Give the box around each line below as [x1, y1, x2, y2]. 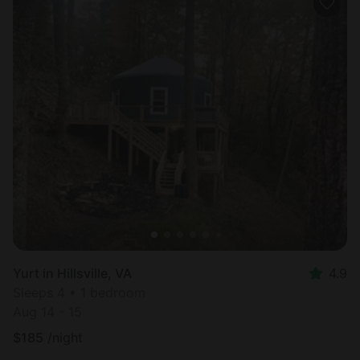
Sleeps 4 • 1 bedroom [13, 284, 145, 301]
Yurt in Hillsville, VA [13, 265, 132, 282]
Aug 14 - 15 [13, 304, 82, 321]
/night [47, 329, 83, 346]
